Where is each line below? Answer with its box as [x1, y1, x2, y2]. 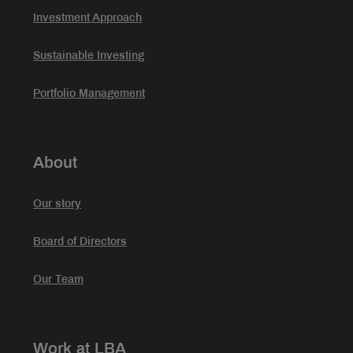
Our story [33, 198, 81, 210]
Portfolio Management [33, 87, 145, 100]
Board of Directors [33, 236, 127, 248]
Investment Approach [33, 12, 142, 24]
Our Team [33, 273, 84, 286]
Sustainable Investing [33, 50, 144, 62]
